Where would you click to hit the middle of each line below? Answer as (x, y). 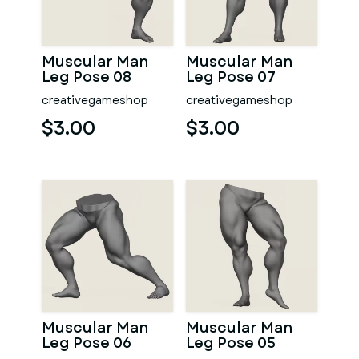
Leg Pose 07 (231, 77)
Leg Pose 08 (87, 77)
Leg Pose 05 (231, 343)
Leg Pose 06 (87, 343)
